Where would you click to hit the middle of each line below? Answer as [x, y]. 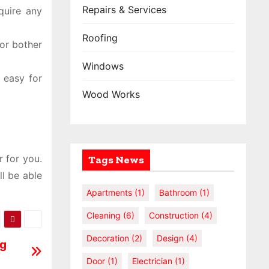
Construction [174, 215]
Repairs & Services [124, 10]
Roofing [100, 38]
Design [170, 238]
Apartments [109, 192]
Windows [103, 66]
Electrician [152, 261]
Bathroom [178, 192]
